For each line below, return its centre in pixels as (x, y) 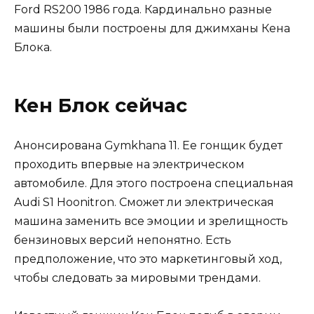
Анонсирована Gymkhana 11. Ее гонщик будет (148, 146)
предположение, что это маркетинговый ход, (148, 259)
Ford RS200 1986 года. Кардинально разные (143, 9)
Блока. (33, 47)
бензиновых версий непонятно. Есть (123, 240)
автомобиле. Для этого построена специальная (154, 184)
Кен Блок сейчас (101, 106)
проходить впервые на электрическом (129, 165)
